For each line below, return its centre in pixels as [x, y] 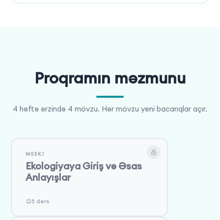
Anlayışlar [48, 178]
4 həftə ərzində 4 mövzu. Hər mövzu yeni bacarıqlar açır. [110, 109]
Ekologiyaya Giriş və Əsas [83, 166]
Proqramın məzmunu [110, 78]
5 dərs [40, 201]
